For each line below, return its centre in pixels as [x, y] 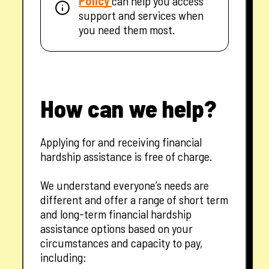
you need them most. [127, 30]
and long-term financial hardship [116, 214]
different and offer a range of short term [134, 200]
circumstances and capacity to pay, [122, 243]
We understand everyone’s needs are [125, 185]
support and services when [141, 15]
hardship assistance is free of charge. [126, 156]
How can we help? [128, 108]
